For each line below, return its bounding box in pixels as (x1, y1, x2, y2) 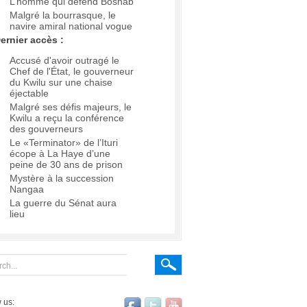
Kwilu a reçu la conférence (10, 112, 124, 124)
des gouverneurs (10, 123, 83, 135)
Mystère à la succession (10, 173, 114, 184)
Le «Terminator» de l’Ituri (10, 137, 118, 149)
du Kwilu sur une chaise (10, 77, 112, 88)
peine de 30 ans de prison (10, 159, 123, 171)
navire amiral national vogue (10, 21, 132, 32)
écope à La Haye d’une (10, 148, 110, 160)
